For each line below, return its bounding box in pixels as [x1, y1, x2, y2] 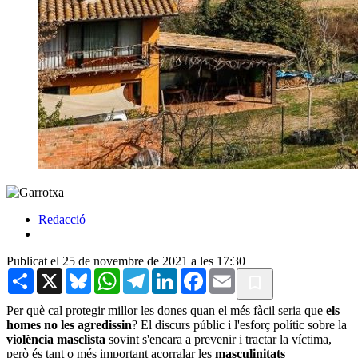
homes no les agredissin [6, 317, 132, 332]
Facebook [206, 267, 256, 281]
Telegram [149, 267, 196, 281]
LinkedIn [177, 267, 224, 281]
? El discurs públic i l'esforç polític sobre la [132, 317, 347, 332]
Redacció [38, 212, 86, 226]
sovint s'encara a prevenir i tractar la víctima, [105, 332, 332, 346]
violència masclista [6, 332, 105, 346]
